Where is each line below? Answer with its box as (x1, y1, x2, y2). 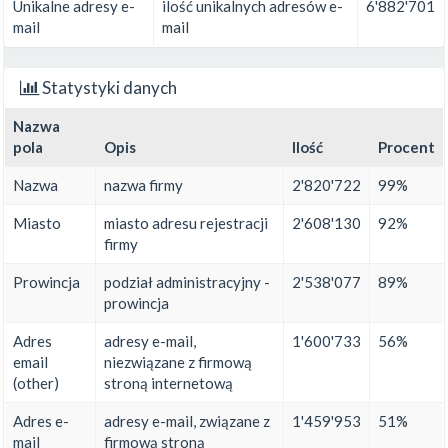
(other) (13, 374, 59, 393)
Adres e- (13, 412, 69, 431)
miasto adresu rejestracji (104, 214, 268, 233)
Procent (378, 138, 435, 157)
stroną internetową (104, 374, 233, 393)
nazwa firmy (104, 176, 183, 195)
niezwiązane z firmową (104, 353, 252, 372)
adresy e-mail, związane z (104, 412, 270, 431)
